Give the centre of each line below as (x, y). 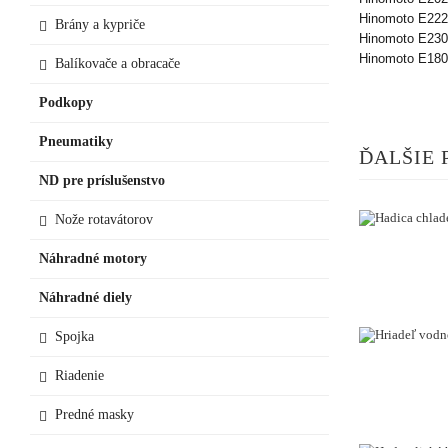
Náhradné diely (85, 297)
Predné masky (94, 414)
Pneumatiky (76, 141)
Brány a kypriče (100, 24)
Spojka (74, 336)
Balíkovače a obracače (117, 63)
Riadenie (79, 375)
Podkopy (66, 102)
